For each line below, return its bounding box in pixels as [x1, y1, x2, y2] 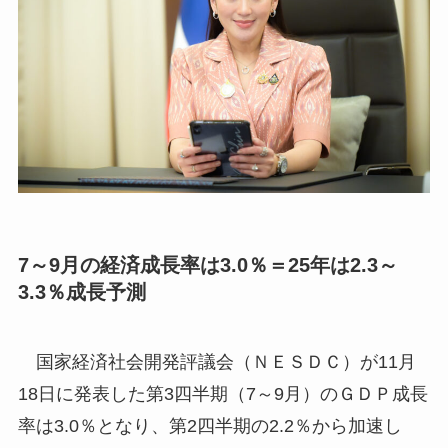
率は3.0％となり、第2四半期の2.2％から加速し [17, 415, 402, 436]
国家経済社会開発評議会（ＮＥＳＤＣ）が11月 [17, 351, 416, 372]
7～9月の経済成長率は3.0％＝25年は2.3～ [17, 254, 398, 277]
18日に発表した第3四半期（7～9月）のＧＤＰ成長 [17, 383, 428, 404]
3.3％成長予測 [17, 281, 146, 304]
